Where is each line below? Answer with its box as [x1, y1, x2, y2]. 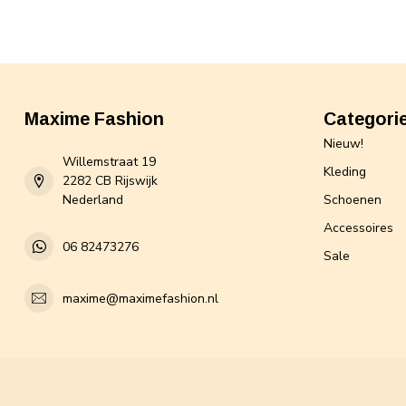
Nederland [63, 191, 123, 209]
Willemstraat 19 [63, 153, 156, 171]
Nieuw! [324, 135, 363, 153]
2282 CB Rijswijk [63, 172, 158, 190]
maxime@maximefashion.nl [63, 289, 218, 307]
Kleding [324, 163, 366, 181]
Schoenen [324, 191, 382, 209]
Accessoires [324, 219, 393, 237]
